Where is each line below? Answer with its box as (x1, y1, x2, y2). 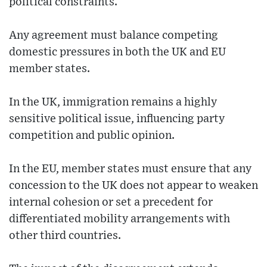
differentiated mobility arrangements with (9, 213, 230, 225)
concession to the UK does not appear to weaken (9, 180, 258, 191)
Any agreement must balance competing (9, 30, 218, 41)
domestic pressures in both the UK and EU (9, 46, 226, 58)
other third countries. (9, 230, 121, 241)
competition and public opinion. (9, 130, 175, 141)
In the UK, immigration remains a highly (9, 97, 217, 108)
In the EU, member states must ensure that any (9, 163, 252, 175)
